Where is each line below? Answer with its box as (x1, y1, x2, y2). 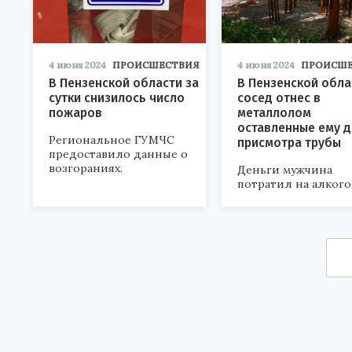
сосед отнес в (237, 90, 321, 106)
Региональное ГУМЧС (49, 133, 174, 148)
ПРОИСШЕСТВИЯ (112, 59, 200, 71)
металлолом (237, 105, 311, 121)
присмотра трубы (237, 135, 341, 151)
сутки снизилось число (49, 90, 185, 106)
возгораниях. (49, 161, 123, 176)
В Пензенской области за (49, 75, 199, 91)
